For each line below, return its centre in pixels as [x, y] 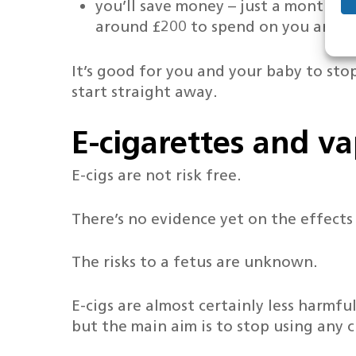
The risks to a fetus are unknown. [195, 262]
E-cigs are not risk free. [157, 175]
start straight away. [145, 91]
